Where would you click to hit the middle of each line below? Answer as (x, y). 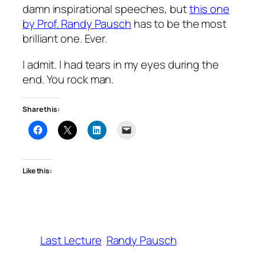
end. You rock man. (68, 79)
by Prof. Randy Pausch (77, 24)
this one (209, 9)
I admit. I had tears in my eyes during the (121, 64)
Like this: (37, 170)
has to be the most (179, 24)
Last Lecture (71, 240)
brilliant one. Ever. (65, 39)
